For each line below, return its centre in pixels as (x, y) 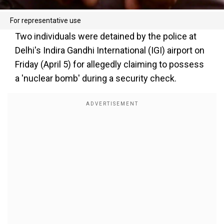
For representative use (45, 20)
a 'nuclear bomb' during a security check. (96, 78)
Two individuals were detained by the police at (106, 36)
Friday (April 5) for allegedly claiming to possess (109, 64)
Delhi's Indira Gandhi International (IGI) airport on (110, 50)
